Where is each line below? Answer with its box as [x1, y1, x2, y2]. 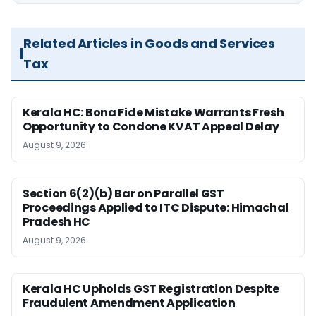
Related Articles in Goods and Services [23, 35, 276, 53]
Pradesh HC [23, 214, 91, 231]
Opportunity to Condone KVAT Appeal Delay [23, 119, 279, 135]
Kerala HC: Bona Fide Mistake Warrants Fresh [23, 104, 284, 121]
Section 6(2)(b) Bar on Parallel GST [23, 186, 224, 202]
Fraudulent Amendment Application [23, 295, 236, 312]
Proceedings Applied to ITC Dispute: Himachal [23, 200, 289, 217]
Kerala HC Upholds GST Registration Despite [23, 281, 279, 298]
